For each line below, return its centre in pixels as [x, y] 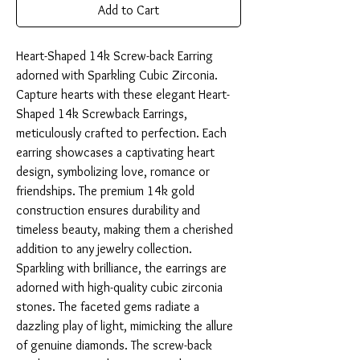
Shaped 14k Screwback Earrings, [102, 114]
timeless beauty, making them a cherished [125, 230]
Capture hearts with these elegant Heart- [123, 95]
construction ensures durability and [108, 211]
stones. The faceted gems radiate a [108, 307]
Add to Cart [129, 10]
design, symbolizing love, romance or [113, 172]
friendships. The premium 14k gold [105, 191]
